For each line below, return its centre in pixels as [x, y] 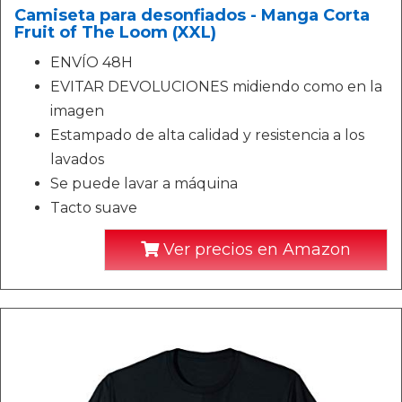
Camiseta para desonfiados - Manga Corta [192, 16]
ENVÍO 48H [92, 63]
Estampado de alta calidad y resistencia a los [207, 135]
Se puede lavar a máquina [144, 184]
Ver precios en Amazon [255, 250]
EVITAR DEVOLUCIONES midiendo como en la [216, 87]
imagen [77, 111]
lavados [77, 160]
